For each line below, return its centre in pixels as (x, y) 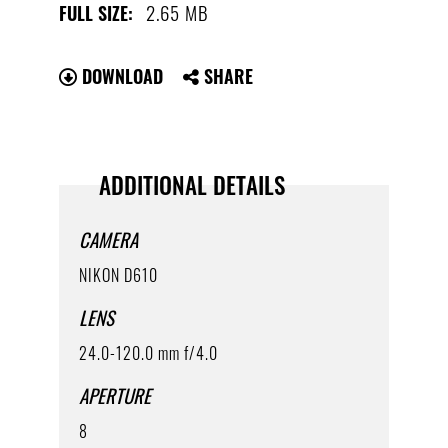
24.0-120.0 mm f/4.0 (148, 352)
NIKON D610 (118, 274)
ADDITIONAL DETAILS (191, 184)
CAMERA (108, 238)
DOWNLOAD (119, 75)
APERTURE (114, 395)
